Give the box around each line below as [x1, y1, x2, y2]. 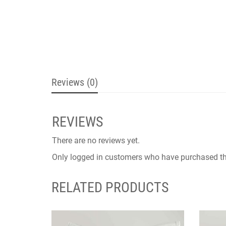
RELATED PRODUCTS [51, 179, 169, 196]
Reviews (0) [51, 76, 98, 89]
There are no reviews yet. [52, 136, 140, 146]
